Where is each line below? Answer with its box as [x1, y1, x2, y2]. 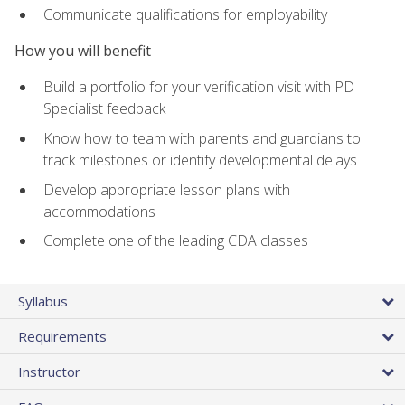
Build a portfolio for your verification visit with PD [43, 77, 354, 98]
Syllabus [18, 292, 68, 311]
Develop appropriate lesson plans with [43, 179, 290, 200]
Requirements [18, 327, 107, 346]
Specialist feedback [43, 99, 165, 119]
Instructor [18, 363, 80, 381]
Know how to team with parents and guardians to [43, 128, 361, 149]
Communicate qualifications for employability [43, 4, 327, 24]
